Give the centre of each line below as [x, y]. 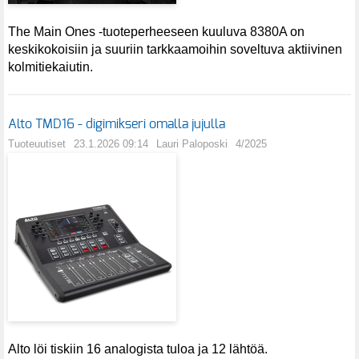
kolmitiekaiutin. [50, 67]
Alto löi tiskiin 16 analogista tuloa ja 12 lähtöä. [138, 349]
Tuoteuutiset [37, 144]
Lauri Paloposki [192, 144]
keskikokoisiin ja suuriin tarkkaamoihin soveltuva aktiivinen [175, 49]
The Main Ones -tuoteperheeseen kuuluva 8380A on [156, 31]
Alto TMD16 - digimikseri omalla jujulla [117, 125]
